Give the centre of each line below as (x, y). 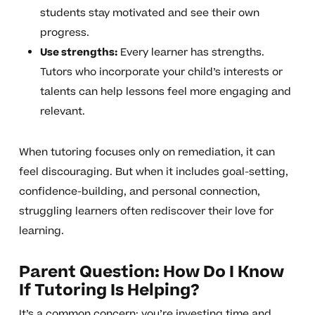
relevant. (62, 112)
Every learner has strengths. (191, 53)
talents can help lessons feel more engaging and (165, 92)
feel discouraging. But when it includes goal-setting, (153, 172)
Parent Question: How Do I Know (151, 272)
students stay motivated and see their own (149, 13)
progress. (64, 33)
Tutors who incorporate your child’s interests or (161, 72)
